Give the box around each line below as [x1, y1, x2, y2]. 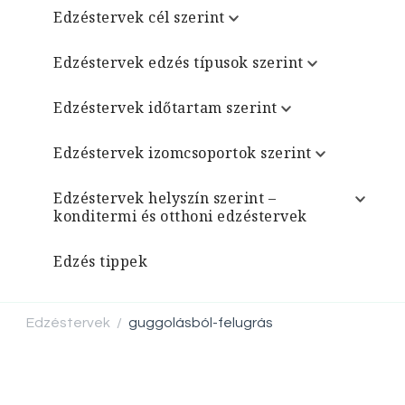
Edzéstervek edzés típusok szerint [53, 52, 304, 72]
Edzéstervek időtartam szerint [53, 98, 278, 118]
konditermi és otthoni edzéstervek [53, 206, 307, 226]
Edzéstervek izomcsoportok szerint [53, 143, 312, 163]
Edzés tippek [53, 251, 147, 271]
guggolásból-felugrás [128, 316, 273, 330]
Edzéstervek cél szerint [53, 7, 225, 27]
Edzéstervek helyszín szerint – [53, 188, 276, 208]
